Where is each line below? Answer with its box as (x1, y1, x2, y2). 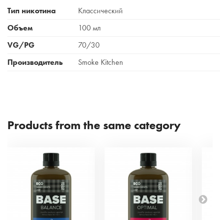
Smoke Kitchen (78, 57, 123, 67)
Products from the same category (7, 117, 181, 133)
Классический (78, 5, 123, 16)
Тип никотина (7, 5, 56, 16)
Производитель (7, 57, 63, 67)
